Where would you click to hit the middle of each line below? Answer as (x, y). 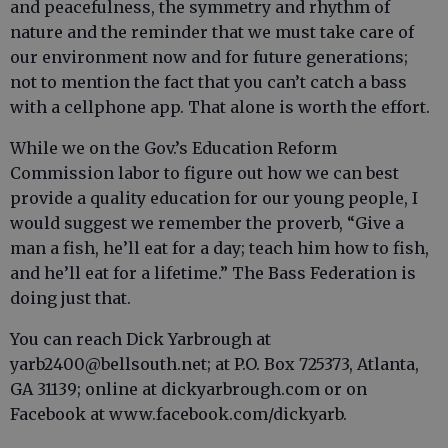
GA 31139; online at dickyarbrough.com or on (188, 389)
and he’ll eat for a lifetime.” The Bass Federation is (213, 273)
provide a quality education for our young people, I (214, 198)
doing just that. (70, 298)
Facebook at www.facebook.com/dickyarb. (178, 414)
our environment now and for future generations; (209, 57)
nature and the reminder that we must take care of (212, 32)
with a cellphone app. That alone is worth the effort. (220, 107)
